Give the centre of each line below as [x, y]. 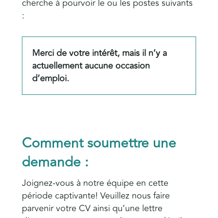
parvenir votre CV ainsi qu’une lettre [92, 208]
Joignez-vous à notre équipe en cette [95, 183]
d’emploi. [50, 78]
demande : [55, 162]
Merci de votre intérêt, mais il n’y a [99, 53]
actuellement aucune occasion [91, 65]
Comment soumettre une [99, 143]
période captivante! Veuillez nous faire [96, 195]
